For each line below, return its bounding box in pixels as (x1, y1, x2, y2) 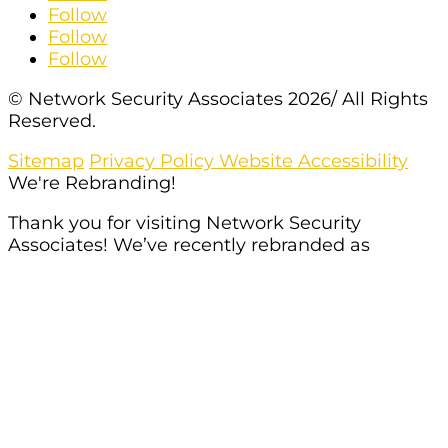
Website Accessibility (219, 149, 408, 172)
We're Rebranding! (8, 171, 176, 194)
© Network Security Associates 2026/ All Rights (8, 87, 428, 110)
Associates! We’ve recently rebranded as (8, 233, 370, 256)
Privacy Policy (89, 149, 219, 172)
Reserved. (8, 109, 96, 132)
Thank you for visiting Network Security (8, 211, 361, 234)
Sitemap (8, 149, 84, 172)
